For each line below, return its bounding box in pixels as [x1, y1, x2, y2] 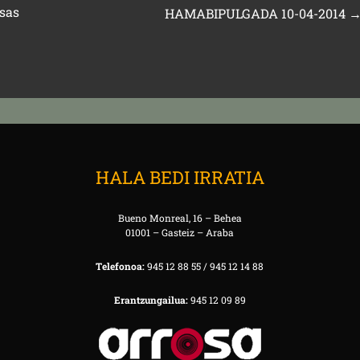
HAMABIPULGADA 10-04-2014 [165, 5, 346, 22]
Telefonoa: [96, 260, 145, 273]
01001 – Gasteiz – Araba [125, 226, 235, 239]
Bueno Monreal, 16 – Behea [117, 211, 242, 225]
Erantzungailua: [113, 293, 188, 307]
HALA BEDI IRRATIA [95, 166, 264, 190]
